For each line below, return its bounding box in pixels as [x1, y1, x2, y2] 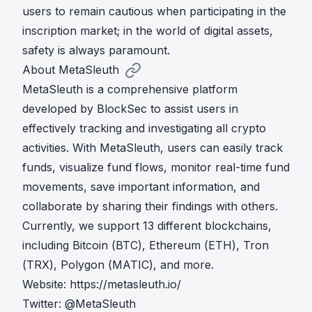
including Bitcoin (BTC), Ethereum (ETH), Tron [22, 237, 269, 252]
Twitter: [22, 296, 65, 311]
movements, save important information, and [22, 179, 260, 194]
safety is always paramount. [22, 42, 170, 57]
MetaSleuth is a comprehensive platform [22, 81, 237, 96]
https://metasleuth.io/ [70, 276, 181, 291]
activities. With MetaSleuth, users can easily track [22, 140, 283, 155]
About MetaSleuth [22, 62, 119, 77]
